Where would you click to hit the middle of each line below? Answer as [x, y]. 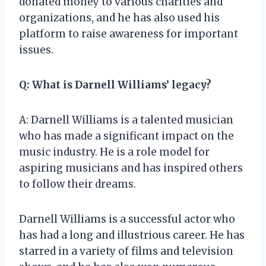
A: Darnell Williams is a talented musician [126, 120]
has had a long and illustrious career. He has [132, 235]
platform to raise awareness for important [129, 34]
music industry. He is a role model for [114, 152]
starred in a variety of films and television [126, 251]
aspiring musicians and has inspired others [131, 168]
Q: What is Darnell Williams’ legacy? [115, 85]
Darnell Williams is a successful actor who [127, 219]
